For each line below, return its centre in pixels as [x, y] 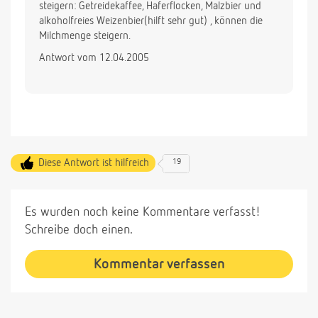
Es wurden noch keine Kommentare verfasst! [143, 213]
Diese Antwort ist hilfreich [94, 163]
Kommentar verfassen [159, 264]
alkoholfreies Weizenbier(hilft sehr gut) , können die [151, 21]
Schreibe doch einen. [79, 230]
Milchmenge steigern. [85, 36]
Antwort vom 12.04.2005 [94, 58]
